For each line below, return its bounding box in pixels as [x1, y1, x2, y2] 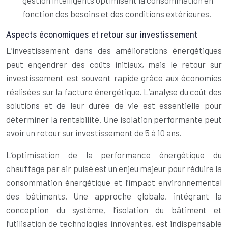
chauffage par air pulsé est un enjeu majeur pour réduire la [6, 163, 222, 174]
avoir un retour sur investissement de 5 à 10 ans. [6, 128, 182, 138]
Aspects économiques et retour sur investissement [6, 29, 197, 40]
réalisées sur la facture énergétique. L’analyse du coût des [6, 87, 222, 97]
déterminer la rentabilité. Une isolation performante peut [6, 114, 222, 124]
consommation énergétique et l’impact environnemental [6, 177, 222, 187]
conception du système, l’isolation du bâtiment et [6, 205, 222, 215]
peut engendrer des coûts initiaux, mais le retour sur [6, 59, 222, 69]
